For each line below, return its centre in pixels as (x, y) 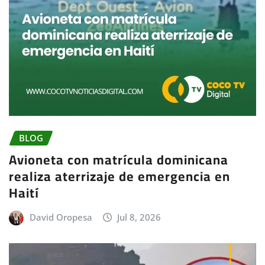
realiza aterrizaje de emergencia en (119, 177)
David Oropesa (61, 217)
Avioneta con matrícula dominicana (119, 160)
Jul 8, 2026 (139, 217)
